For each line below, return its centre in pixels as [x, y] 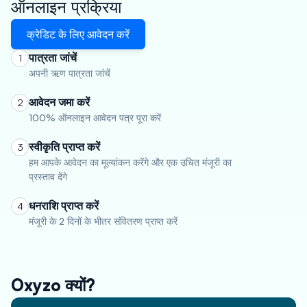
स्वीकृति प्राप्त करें [64, 147]
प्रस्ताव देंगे [48, 176]
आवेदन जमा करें [59, 102]
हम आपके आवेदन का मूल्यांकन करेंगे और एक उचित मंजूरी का [130, 162]
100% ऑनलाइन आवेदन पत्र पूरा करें [95, 118]
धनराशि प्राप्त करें [64, 206]
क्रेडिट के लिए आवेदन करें [78, 34]
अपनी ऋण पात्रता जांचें [70, 73]
